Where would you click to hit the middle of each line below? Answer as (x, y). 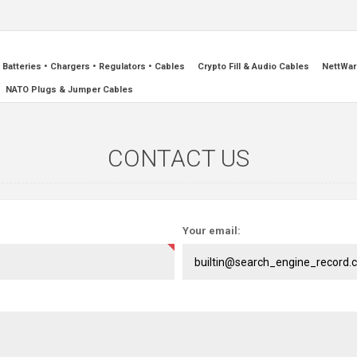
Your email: (212, 231)
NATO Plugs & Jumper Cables (69, 90)
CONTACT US (178, 158)
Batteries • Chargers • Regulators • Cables (93, 67)
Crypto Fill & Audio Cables (253, 67)
